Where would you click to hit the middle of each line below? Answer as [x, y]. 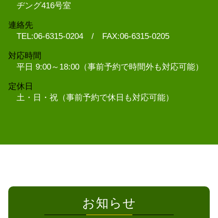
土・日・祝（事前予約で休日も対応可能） [95, 97]
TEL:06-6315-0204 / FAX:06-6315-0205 [93, 36]
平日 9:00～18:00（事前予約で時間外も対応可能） [110, 67]
